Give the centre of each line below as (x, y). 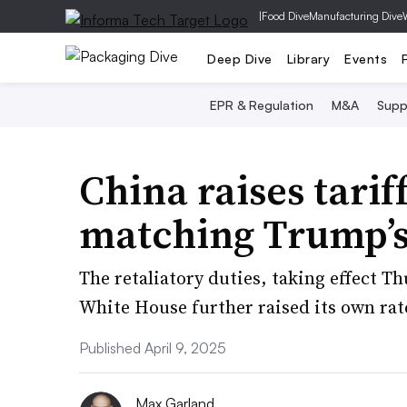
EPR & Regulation (261, 105)
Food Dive (285, 16)
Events (366, 58)
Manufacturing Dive (356, 16)
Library (308, 58)
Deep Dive (240, 58)
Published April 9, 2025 (153, 348)
